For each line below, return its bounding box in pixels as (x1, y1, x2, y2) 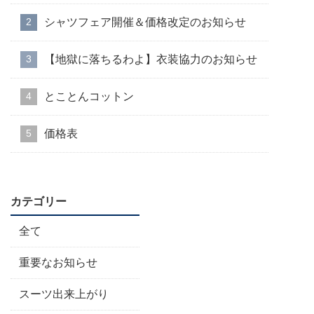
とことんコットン (44, 90, 134, 102)
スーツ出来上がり (19, 287, 109, 300)
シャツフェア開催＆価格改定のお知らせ (44, 15, 246, 28)
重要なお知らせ (19, 256, 97, 268)
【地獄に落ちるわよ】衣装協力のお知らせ (44, 53, 257, 65)
